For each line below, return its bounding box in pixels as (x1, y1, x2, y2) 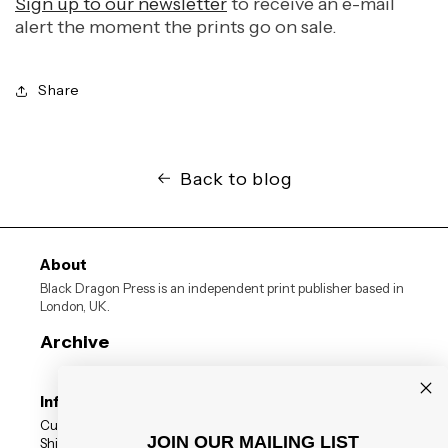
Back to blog (180, 167, 293, 190)
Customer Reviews (40, 416, 151, 433)
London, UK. (40, 297, 110, 314)
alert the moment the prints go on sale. (15, 15, 341, 38)
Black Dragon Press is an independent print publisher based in (40, 279, 404, 296)
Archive (40, 330, 109, 353)
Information (40, 391, 129, 411)
